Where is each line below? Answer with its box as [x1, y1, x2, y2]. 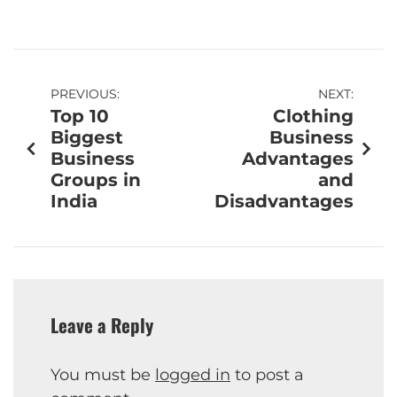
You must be [51, 364, 155, 385]
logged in [155, 364, 230, 385]
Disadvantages [214, 190, 354, 212]
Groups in [51, 168, 141, 191]
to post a [230, 364, 304, 385]
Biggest [51, 126, 123, 148]
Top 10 [51, 105, 109, 127]
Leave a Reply [51, 310, 153, 339]
